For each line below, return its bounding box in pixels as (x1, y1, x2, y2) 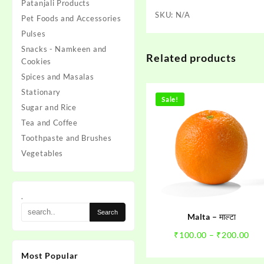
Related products (146, 51, 237, 64)
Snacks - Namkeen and (21, 44, 107, 54)
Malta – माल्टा (187, 212, 236, 222)
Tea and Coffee (21, 118, 78, 127)
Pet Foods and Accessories (21, 14, 121, 23)
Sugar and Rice (21, 103, 77, 112)
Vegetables (21, 148, 63, 158)
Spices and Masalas (21, 72, 94, 81)
